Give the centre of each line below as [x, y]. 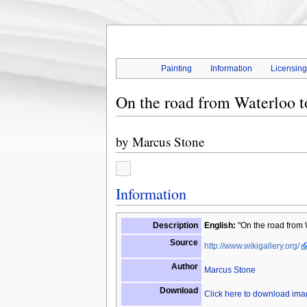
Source [184, 242]
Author [184, 266]
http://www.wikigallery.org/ [251, 246]
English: [220, 225]
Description [175, 225]
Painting [176, 69]
